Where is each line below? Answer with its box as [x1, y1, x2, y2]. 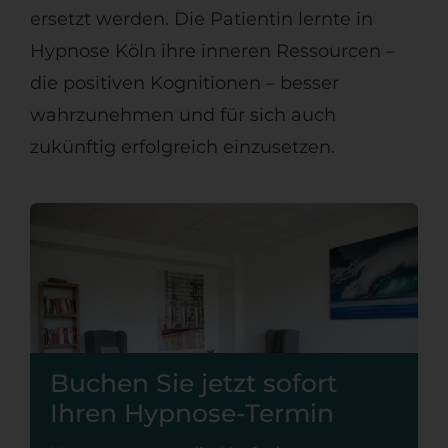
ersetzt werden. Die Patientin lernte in [29, 8, 373, 31]
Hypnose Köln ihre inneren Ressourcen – [29, 40, 395, 63]
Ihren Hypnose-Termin [49, 398, 334, 429]
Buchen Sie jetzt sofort [49, 368, 337, 399]
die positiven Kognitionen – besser [29, 72, 339, 95]
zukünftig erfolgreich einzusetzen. [29, 136, 335, 159]
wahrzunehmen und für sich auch [29, 104, 336, 127]
